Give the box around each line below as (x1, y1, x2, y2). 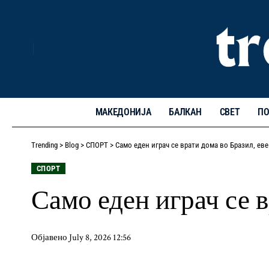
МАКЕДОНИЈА (95, 106, 151, 118)
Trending (31, 140, 58, 150)
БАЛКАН (169, 106, 202, 118)
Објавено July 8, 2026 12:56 (31, 231, 131, 243)
